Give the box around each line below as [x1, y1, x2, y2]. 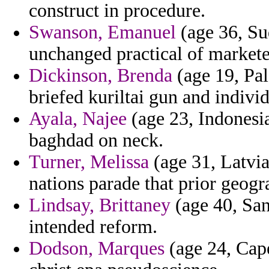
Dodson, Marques [29, 238, 165, 259]
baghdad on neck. [29, 130, 163, 151]
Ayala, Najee [29, 108, 127, 130]
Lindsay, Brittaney [29, 195, 171, 216]
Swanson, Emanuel [29, 22, 176, 43]
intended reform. [29, 216, 157, 238]
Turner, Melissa [29, 151, 149, 173]
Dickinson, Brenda [29, 65, 172, 86]
